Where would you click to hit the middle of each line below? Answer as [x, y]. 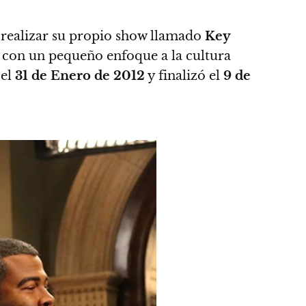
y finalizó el [184, 76]
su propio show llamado [128, 36]
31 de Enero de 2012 [80, 76]
